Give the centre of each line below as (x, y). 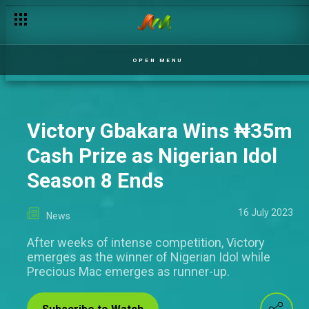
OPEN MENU (158, 60)
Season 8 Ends (95, 180)
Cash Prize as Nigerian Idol (152, 156)
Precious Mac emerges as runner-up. (128, 271)
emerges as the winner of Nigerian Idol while (149, 257)
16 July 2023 (266, 212)
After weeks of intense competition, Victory (146, 242)
